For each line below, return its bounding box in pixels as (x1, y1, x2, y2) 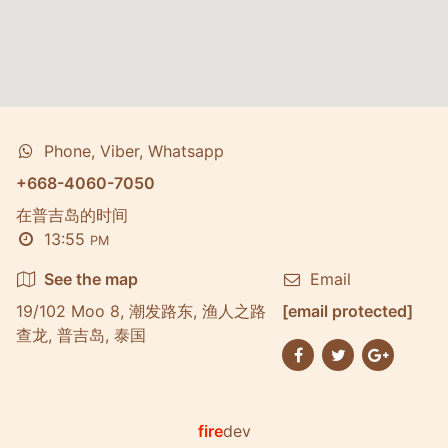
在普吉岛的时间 (16, 205, 128, 225)
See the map (44, 269, 138, 289)
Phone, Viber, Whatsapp (44, 141, 224, 161)
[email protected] (282, 301, 413, 321)
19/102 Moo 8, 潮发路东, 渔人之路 (16, 301, 266, 321)
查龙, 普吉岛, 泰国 (16, 325, 146, 345)
